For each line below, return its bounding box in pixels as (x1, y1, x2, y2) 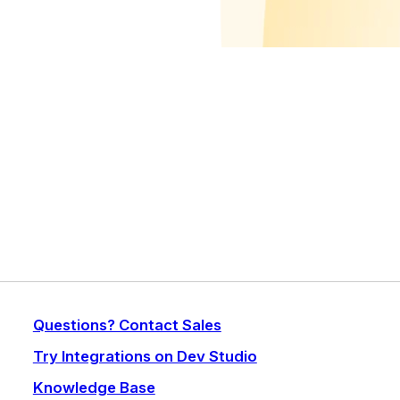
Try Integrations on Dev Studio (32, 347, 257, 366)
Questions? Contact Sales (32, 316, 221, 335)
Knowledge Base (32, 379, 155, 397)
